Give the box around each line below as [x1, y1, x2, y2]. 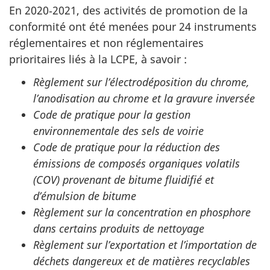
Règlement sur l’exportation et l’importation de [33, 237, 257, 253]
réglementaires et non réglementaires [9, 35, 204, 50]
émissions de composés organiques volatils [33, 156, 240, 171]
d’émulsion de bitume [33, 189, 136, 204]
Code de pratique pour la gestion [33, 107, 190, 122]
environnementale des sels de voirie [33, 124, 204, 139]
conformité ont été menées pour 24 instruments [9, 19, 257, 34]
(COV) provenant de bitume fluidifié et [33, 172, 214, 187]
